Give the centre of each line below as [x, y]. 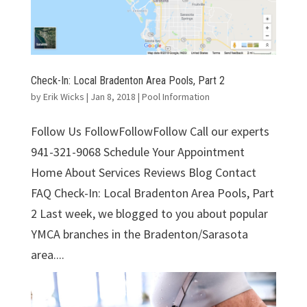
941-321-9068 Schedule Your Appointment [137, 151]
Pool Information [175, 96]
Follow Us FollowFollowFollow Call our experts [150, 131]
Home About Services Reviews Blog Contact [143, 172]
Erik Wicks [63, 96]
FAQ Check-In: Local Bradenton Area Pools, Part [152, 193]
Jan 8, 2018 [113, 96]
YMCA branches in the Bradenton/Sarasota [139, 234]
